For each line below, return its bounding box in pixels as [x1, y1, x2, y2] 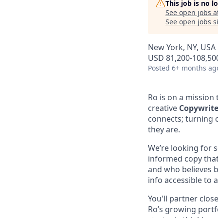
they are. [148, 124, 180, 135]
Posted [148, 63, 170, 73]
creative [148, 103, 179, 113]
